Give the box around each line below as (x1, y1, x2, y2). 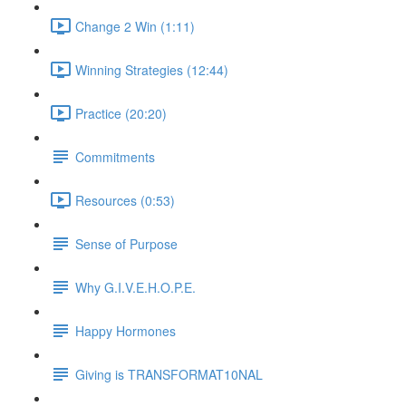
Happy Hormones (75, 321, 176, 340)
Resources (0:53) (75, 190, 175, 209)
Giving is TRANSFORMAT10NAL (75, 364, 263, 383)
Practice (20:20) (75, 103, 167, 122)
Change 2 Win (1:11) (75, 16, 195, 35)
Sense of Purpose (75, 234, 178, 253)
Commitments (75, 147, 155, 166)
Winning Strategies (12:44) (75, 60, 228, 79)
